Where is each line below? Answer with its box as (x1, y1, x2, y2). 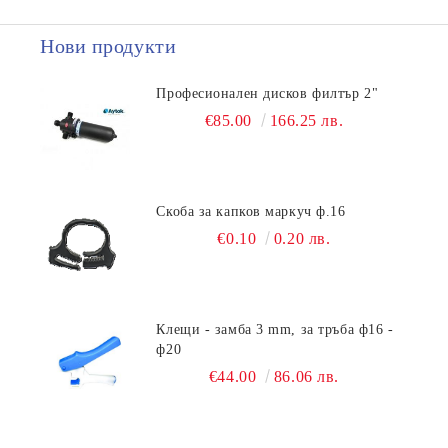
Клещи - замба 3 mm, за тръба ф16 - (156, 322, 394, 337)
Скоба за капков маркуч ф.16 (156, 204, 346, 219)
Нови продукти (40, 35, 177, 57)
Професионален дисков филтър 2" (156, 86, 379, 101)
